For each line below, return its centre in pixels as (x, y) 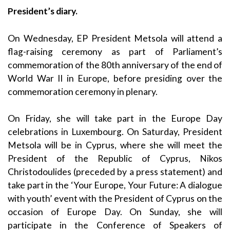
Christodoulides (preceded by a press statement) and (115, 172)
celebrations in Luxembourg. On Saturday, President (115, 132)
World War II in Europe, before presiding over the (115, 78)
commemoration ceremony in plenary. (83, 91)
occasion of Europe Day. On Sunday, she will (115, 212)
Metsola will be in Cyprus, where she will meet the (115, 145)
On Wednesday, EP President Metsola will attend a (115, 38)
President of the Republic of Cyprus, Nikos (115, 159)
